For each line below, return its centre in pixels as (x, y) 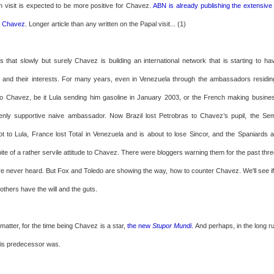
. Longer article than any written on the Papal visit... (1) (106, 24)
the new (140, 226)
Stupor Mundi (172, 226)
